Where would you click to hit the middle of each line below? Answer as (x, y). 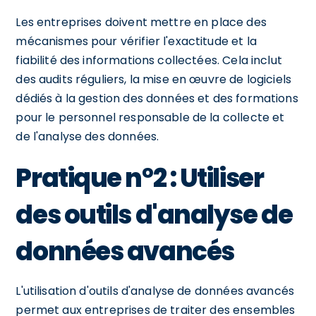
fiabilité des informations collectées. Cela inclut (149, 60)
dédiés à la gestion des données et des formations (157, 98)
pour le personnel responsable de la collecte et (150, 117)
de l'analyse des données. (87, 136)
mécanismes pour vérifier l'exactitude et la (136, 41)
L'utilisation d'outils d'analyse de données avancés (155, 291)
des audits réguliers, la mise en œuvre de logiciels (154, 79)
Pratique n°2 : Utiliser (140, 178)
